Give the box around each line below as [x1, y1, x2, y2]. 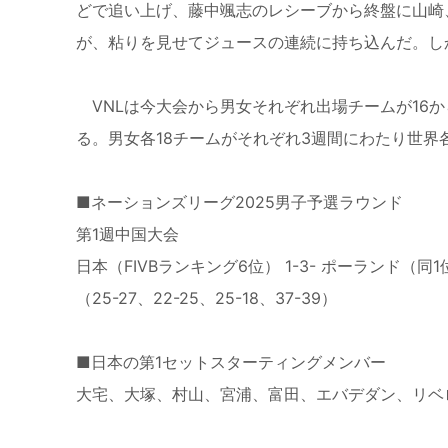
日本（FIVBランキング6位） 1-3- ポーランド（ [76, 255, 417, 276]
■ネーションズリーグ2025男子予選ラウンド [76, 191, 403, 212]
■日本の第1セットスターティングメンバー [76, 351, 386, 372]
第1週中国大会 [76, 223, 179, 244]
